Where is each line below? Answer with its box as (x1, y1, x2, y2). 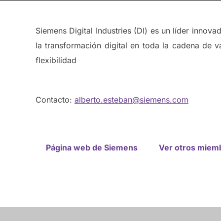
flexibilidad (36, 55, 76, 65)
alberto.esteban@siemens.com (74, 95, 188, 105)
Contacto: (36, 95, 74, 105)
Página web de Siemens (46, 142, 138, 152)
